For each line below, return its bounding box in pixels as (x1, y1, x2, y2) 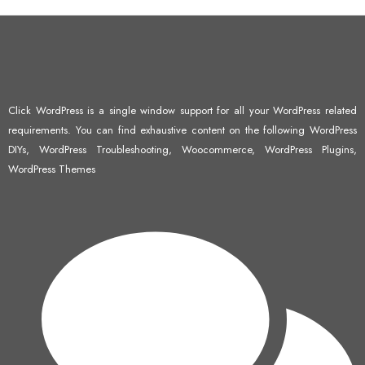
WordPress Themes (8, 161, 95, 178)
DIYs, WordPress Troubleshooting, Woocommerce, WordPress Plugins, (8, 142, 357, 158)
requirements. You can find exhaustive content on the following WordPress (8, 122, 357, 139)
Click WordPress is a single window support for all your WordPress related (8, 103, 357, 119)
